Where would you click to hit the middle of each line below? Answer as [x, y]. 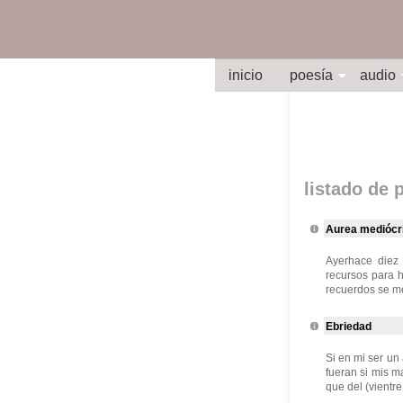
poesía [311, 75]
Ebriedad [349, 327]
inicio [246, 75]
